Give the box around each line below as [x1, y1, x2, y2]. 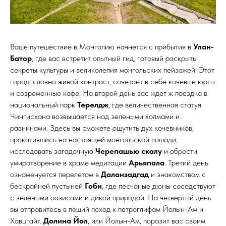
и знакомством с [149, 169, 206, 179]
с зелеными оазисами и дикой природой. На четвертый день [10, 193, 211, 202]
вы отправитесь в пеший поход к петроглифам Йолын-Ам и [10, 204, 203, 214]
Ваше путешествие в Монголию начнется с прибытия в [10, 42, 193, 51]
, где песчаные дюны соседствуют [102, 181, 215, 191]
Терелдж [77, 100, 108, 109]
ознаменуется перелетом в [10, 169, 101, 179]
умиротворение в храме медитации [10, 158, 129, 167]
